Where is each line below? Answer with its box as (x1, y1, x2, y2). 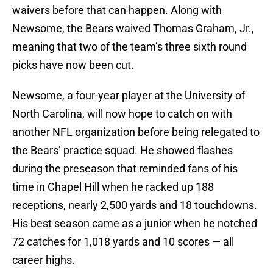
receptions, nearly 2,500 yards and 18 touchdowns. (12, 199, 257, 212)
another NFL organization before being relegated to (12, 126, 260, 139)
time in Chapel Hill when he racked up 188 (12, 180, 214, 194)
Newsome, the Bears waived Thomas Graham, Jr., (12, 22, 254, 35)
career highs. (12, 253, 75, 267)
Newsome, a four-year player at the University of (12, 89, 245, 102)
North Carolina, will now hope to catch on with (12, 107, 232, 121)
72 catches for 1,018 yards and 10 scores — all (12, 235, 234, 249)
